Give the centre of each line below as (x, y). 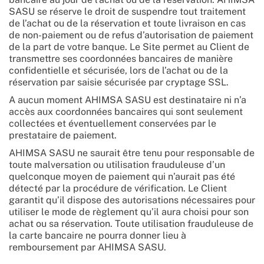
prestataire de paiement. (63, 135)
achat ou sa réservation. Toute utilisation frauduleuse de (131, 224)
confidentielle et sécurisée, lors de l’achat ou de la (118, 70)
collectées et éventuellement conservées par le (113, 123)
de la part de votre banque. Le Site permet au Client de (129, 47)
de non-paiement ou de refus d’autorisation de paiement (131, 35)
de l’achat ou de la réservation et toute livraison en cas (127, 23)
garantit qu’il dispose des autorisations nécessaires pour (132, 200)
